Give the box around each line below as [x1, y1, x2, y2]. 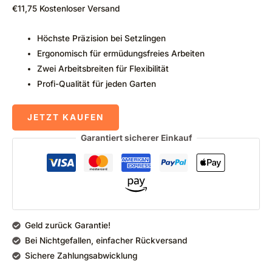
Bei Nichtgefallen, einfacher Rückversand [24, 236, 187, 246]
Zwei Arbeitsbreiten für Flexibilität [37, 64, 169, 74]
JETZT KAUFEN [27, 112, 104, 122]
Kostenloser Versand [39, 4, 120, 14]
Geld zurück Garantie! [24, 220, 110, 231]
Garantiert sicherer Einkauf [80, 132, 192, 143]
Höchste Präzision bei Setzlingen [37, 33, 166, 44]
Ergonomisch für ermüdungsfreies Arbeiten [37, 49, 205, 59]
